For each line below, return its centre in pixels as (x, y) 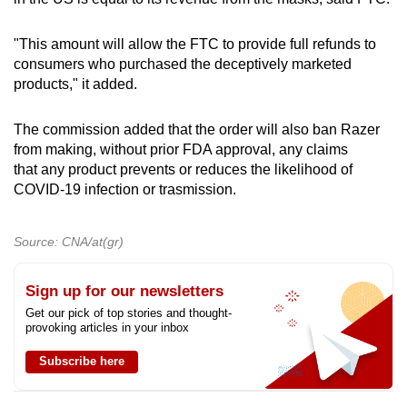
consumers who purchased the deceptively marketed (183, 64)
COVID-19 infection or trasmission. (127, 189)
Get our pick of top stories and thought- (129, 313)
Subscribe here (82, 361)
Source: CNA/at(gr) (69, 241)
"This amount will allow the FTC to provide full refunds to (195, 44)
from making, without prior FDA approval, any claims (181, 149)
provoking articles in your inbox (107, 327)
